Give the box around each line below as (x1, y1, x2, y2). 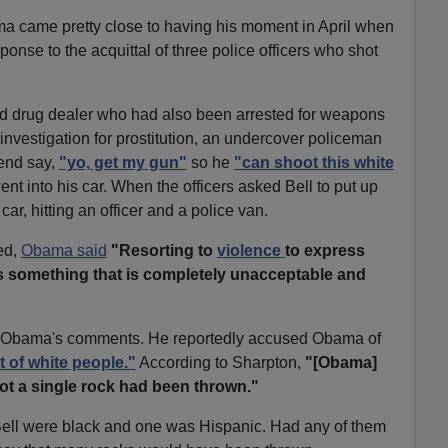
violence (216, 241, 285, 259)
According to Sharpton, (135, 353, 305, 371)
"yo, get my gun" (58, 153, 187, 171)
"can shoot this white (233, 153, 394, 171)
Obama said (20, 241, 107, 259)
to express (284, 241, 365, 259)
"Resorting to (110, 241, 217, 259)
